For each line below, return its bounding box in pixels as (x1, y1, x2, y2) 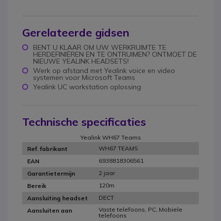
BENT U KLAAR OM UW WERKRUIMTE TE (33, 43, 166, 52)
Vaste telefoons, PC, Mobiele (99, 206, 183, 214)
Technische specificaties (22, 115, 146, 129)
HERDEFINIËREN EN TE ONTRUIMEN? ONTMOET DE (33, 50, 197, 59)
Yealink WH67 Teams (80, 134, 141, 142)
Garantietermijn (27, 169, 75, 177)
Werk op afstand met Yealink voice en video (33, 66, 175, 75)
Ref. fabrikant (27, 145, 68, 152)
